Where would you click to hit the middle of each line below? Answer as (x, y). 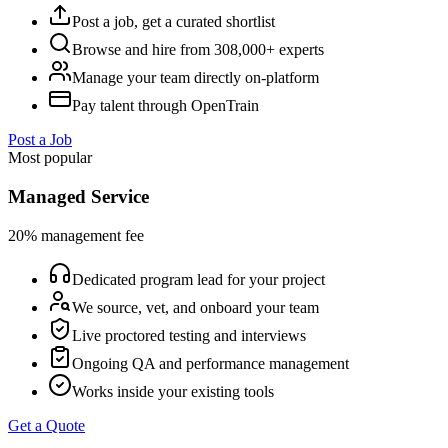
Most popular (50, 158)
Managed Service (78, 196)
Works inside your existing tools (173, 391)
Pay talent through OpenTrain (165, 106)
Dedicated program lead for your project (198, 279)
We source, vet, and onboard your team (195, 307)
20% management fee (76, 235)
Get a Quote (46, 425)
